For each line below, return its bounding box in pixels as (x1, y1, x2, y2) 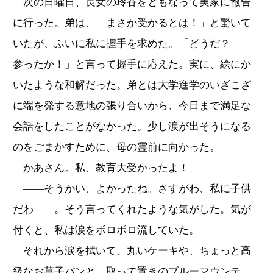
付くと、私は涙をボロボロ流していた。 (13, 224, 199, 236)
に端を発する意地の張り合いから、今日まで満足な (13, 99, 251, 112)
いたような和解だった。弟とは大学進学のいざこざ (13, 79, 251, 91)
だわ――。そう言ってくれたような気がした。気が (13, 203, 251, 215)
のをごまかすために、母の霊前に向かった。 (13, 141, 220, 153)
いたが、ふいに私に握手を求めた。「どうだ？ (13, 37, 241, 49)
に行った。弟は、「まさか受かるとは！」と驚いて (13, 16, 251, 29)
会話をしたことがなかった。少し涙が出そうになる (13, 120, 251, 132)
